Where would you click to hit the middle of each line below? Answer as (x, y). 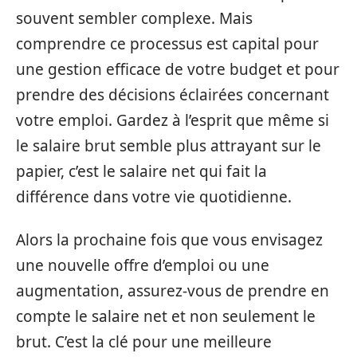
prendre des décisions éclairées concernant (173, 94)
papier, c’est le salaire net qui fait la (141, 171)
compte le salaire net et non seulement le (166, 317)
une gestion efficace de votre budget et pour (178, 69)
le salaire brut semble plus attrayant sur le (169, 145)
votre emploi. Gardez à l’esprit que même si (173, 120)
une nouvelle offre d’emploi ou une (143, 266)
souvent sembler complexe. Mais (134, 18)
